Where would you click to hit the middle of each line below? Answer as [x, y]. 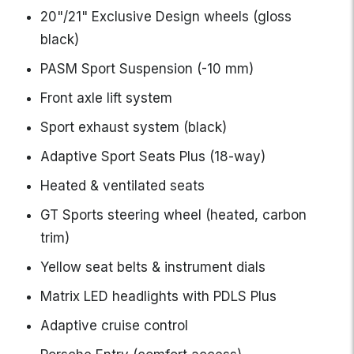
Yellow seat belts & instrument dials [153, 267]
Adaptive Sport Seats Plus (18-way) [153, 157]
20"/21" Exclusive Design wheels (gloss [166, 17]
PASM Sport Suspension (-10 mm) [147, 69]
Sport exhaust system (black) [134, 128]
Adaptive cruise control [114, 326]
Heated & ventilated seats [122, 186]
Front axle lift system [106, 98]
